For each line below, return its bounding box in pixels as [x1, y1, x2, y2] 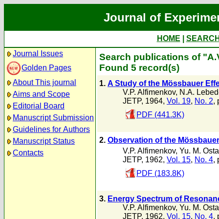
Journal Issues [13, 49, 63, 58]
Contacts [13, 149, 44, 157]
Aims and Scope [13, 90, 70, 98]
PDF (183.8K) [136, 169, 184, 177]
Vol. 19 [167, 97, 191, 106]
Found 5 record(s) [99, 63, 179, 73]
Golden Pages [22, 63, 71, 72]
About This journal [13, 78, 76, 87]
